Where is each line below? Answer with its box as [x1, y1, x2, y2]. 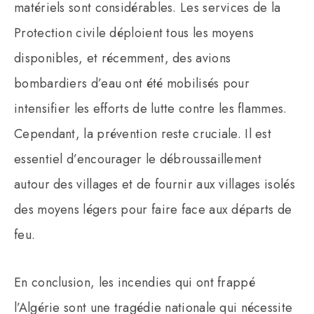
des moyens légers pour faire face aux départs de [14, 200, 292, 219]
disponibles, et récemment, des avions [14, 48, 231, 67]
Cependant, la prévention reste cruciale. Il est [14, 124, 272, 143]
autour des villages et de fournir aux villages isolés [14, 175, 295, 193]
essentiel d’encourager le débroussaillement [14, 149, 261, 168]
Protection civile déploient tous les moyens [14, 23, 254, 42]
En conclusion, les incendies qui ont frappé [14, 273, 255, 292]
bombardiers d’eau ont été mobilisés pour [14, 74, 250, 93]
